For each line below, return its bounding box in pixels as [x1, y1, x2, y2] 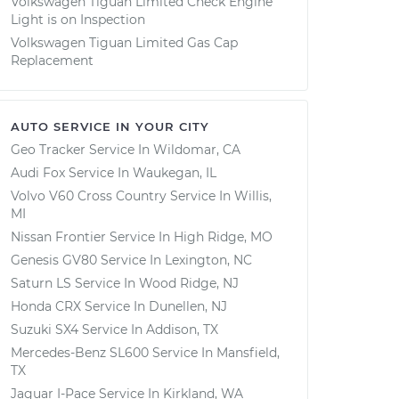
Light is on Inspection [11, 12, 145, 28]
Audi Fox [11, 165, 65, 181]
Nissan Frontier [11, 229, 106, 245]
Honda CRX [11, 298, 81, 314]
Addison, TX [146, 322, 218, 338]
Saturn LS [11, 275, 71, 291]
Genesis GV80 [11, 252, 97, 268]
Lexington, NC [165, 252, 252, 268]
